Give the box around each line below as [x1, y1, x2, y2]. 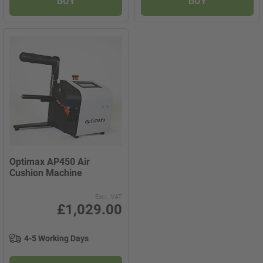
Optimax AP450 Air [9, 156, 90, 167]
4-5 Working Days [24, 234, 89, 243]
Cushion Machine [9, 167, 82, 178]
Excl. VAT [95, 193, 122, 201]
